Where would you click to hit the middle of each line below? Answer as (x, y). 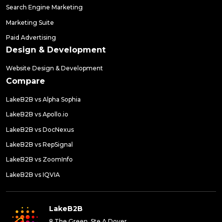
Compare (26, 81)
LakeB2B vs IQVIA (33, 174)
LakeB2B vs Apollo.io (37, 114)
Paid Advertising (31, 37)
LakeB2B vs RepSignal (39, 144)
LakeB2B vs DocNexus (40, 129)
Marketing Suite (30, 22)
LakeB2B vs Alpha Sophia (43, 99)
